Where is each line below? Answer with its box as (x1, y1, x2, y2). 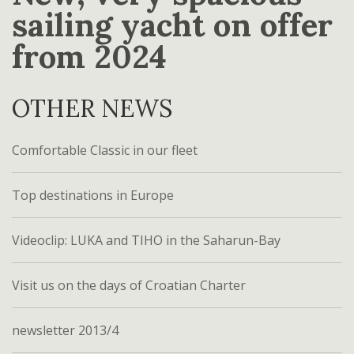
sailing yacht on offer (12, 5, 333, 45)
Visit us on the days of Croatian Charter (12, 277, 246, 294)
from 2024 (12, 36, 167, 77)
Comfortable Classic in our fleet (12, 141, 198, 159)
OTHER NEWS (12, 93, 172, 123)
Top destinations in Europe (12, 186, 174, 204)
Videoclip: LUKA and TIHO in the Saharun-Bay (12, 232, 281, 249)
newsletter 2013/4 (12, 322, 119, 339)
